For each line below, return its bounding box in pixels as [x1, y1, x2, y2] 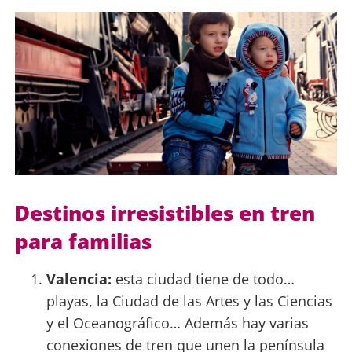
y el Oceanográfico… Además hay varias [46, 313, 309, 333]
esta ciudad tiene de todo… [111, 269, 295, 289]
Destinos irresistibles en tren [14, 199, 315, 228]
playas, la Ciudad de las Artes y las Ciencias [46, 291, 332, 311]
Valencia [46, 269, 108, 289]
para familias [14, 227, 152, 256]
